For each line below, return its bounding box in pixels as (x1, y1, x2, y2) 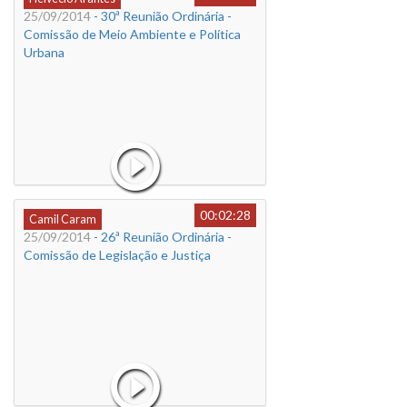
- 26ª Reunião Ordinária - (91, 229, 232, 244)
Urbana (24, 45, 65, 60)
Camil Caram (29, 213, 96, 226)
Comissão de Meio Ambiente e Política (24, 26, 241, 42)
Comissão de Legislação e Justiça (24, 247, 211, 263)
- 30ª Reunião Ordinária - (91, 8, 232, 24)
